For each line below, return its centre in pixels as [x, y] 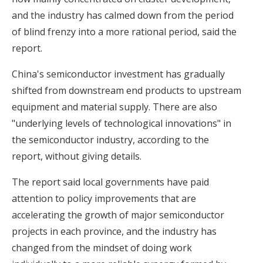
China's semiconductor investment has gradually [118, 74]
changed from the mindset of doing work [102, 247]
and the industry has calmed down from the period [123, 15]
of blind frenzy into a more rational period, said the [124, 31]
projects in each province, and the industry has [114, 231]
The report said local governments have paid [110, 182]
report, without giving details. [77, 156]
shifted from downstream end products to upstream [127, 90]
